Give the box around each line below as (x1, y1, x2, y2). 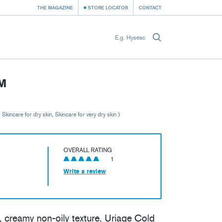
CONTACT (139, 4, 162, 10)
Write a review (63, 168, 106, 175)
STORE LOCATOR (88, 4, 128, 10)
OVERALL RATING (63, 147, 112, 154)
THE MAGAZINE (37, 4, 73, 10)
